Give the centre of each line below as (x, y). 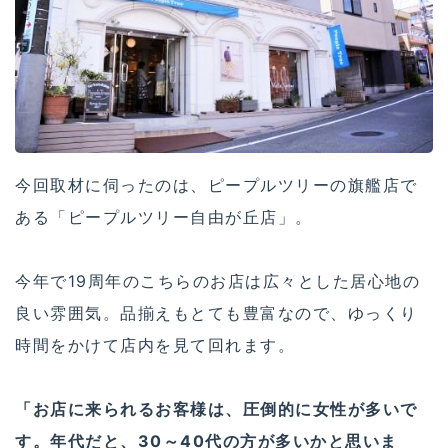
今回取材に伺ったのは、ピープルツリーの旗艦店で (216, 184)
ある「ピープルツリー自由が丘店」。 (164, 216)
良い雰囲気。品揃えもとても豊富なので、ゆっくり (216, 312)
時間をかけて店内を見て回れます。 (155, 344)
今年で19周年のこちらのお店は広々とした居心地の (217, 280)
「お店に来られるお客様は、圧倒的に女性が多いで (216, 408)
